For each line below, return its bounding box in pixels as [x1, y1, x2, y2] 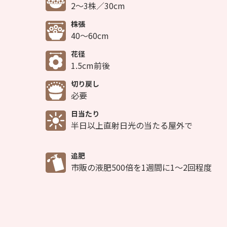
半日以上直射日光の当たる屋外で [71, 119, 193, 132]
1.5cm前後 [71, 59, 110, 72]
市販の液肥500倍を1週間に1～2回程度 [71, 161, 212, 174]
